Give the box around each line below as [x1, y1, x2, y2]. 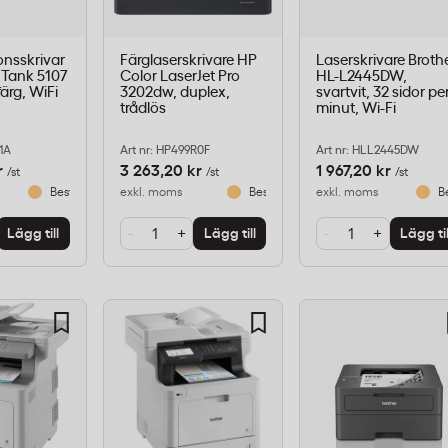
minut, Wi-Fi [316, 101, 397, 117]
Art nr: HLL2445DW [316, 144, 420, 157]
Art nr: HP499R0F [119, 144, 210, 157]
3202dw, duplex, [119, 85, 230, 101]
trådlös [119, 101, 166, 117]
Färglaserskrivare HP [119, 53, 257, 69]
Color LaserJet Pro [119, 69, 240, 85]
